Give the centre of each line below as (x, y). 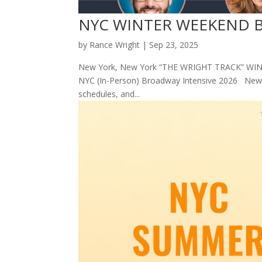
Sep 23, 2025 (174, 45)
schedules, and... (109, 94)
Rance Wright (115, 45)
